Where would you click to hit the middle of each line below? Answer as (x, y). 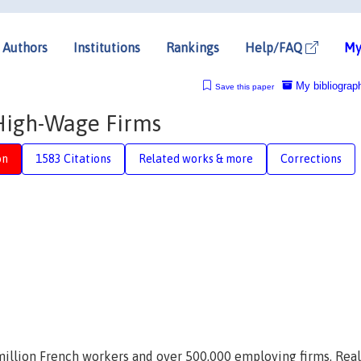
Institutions (107, 47)
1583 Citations (73, 158)
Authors (25, 47)
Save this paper (244, 86)
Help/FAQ (275, 47)
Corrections (311, 158)
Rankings (193, 47)
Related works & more (196, 158)
